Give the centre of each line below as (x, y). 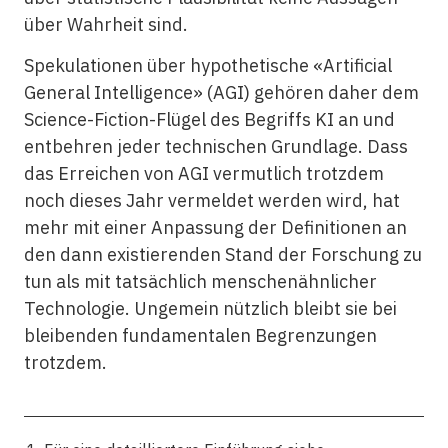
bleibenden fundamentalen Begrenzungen (200, 336)
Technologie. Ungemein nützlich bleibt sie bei (210, 309)
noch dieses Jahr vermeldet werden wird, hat (211, 201)
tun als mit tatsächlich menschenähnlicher (200, 282)
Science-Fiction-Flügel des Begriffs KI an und (209, 120)
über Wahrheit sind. (105, 24)
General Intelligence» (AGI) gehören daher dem (221, 93)
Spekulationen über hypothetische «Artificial (207, 66)
